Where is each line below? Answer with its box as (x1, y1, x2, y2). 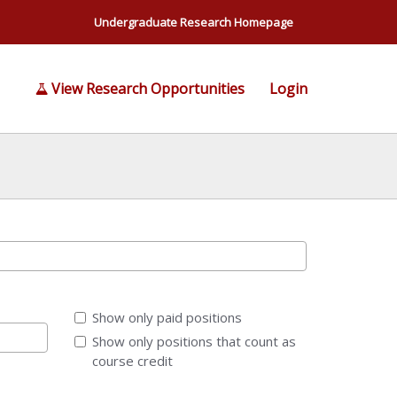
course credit (91, 352, 173, 370)
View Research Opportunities (51, 79, 245, 98)
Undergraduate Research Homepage (94, 14, 293, 30)
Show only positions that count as (91, 332, 296, 350)
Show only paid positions (91, 308, 242, 326)
